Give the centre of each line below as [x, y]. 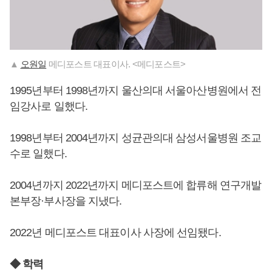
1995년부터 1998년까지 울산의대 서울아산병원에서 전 [136, 90]
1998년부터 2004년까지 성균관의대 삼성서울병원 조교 [136, 138]
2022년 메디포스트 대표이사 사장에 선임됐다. [115, 232]
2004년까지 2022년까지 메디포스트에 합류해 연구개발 [136, 185]
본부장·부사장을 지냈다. [66, 201]
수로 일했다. [38, 153]
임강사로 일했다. [49, 106]
